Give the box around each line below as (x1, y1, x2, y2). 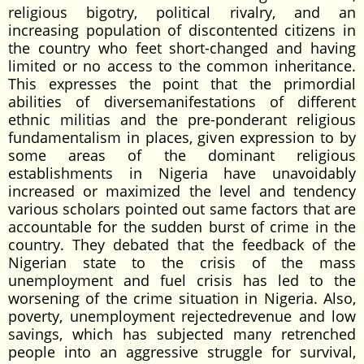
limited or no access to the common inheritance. (8, 56, 356, 76)
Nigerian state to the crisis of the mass (8, 253, 356, 272)
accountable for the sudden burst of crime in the (8, 217, 356, 236)
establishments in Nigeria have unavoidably (8, 163, 356, 183)
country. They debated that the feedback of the (8, 235, 356, 254)
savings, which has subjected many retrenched (8, 324, 356, 344)
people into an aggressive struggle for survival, (8, 342, 356, 362)
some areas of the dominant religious (8, 145, 356, 165)
